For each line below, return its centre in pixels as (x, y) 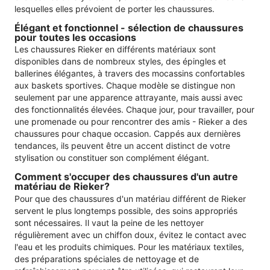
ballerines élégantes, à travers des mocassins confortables (130, 74)
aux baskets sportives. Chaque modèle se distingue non (125, 86)
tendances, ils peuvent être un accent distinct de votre (122, 146)
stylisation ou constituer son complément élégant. (112, 158)
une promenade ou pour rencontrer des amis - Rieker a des (131, 122)
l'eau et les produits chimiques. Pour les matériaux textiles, (129, 246)
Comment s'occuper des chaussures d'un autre (126, 177)
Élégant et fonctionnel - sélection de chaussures (129, 27)
